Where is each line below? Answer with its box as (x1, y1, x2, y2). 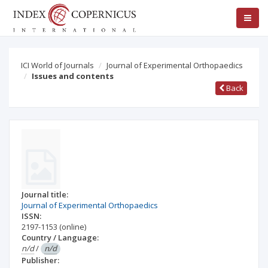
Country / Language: (22, 232, 99, 243)
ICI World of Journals (21, 60, 94, 71)
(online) (59, 221, 86, 232)
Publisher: (22, 255, 59, 266)
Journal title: (22, 189, 68, 200)
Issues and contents (32, 71, 114, 81)
